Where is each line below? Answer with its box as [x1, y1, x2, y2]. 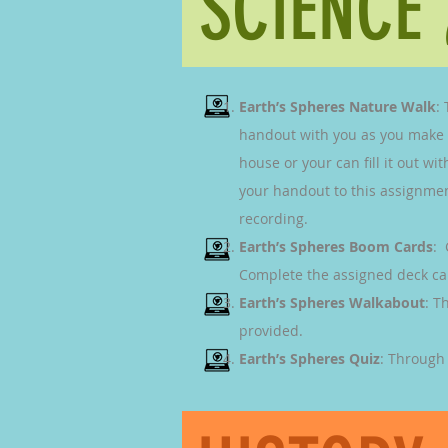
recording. [239, 209, 316, 228]
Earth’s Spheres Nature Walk [239, 97, 436, 116]
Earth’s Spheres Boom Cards [239, 237, 433, 256]
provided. [239, 321, 303, 340]
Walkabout [349, 293, 425, 312]
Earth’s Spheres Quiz [239, 349, 380, 368]
